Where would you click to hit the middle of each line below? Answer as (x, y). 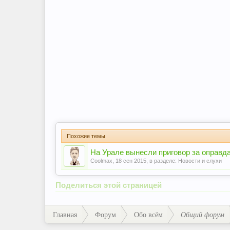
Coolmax (101, 160)
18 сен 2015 (131, 160)
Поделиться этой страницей (109, 185)
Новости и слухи (200, 160)
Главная (65, 214)
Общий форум (203, 214)
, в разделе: (162, 160)
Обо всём (148, 214)
